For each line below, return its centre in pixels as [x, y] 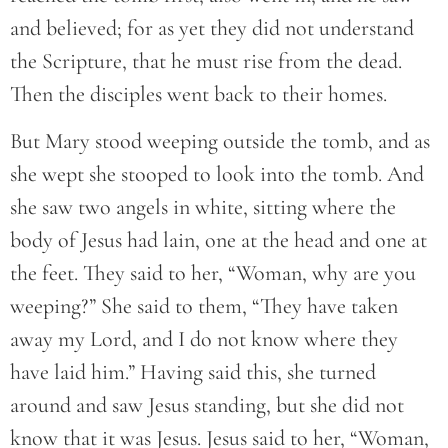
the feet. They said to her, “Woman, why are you [213, 273]
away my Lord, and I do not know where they [204, 339]
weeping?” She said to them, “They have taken [204, 306]
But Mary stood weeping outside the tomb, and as [220, 141]
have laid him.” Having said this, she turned [193, 372]
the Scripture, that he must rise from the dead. [206, 60]
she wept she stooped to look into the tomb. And [217, 174]
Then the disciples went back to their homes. [198, 93]
